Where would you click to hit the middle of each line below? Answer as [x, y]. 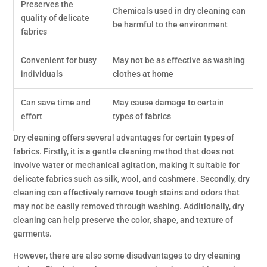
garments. [33, 234]
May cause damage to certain [169, 103]
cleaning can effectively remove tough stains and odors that [127, 193]
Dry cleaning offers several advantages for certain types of [124, 138]
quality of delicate [55, 18]
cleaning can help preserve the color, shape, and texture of [123, 220]
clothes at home [143, 74]
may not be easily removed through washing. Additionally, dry [129, 206]
